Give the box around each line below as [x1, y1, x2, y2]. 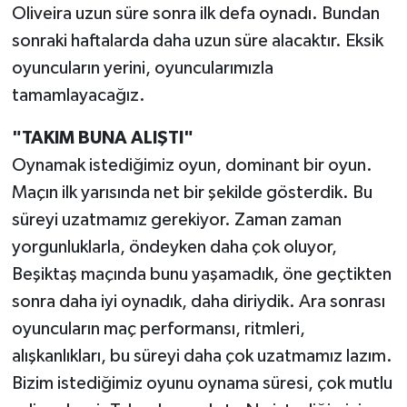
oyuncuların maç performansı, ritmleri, [11, 320, 305, 339]
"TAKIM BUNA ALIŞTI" [11, 129, 194, 148]
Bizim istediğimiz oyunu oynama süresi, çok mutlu [11, 374, 392, 393]
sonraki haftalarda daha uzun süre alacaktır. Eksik [11, 32, 383, 51]
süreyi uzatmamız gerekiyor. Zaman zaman [11, 211, 342, 230]
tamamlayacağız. [11, 86, 145, 105]
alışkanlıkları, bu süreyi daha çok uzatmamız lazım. [11, 347, 392, 366]
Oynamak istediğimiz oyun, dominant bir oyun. [11, 156, 372, 175]
